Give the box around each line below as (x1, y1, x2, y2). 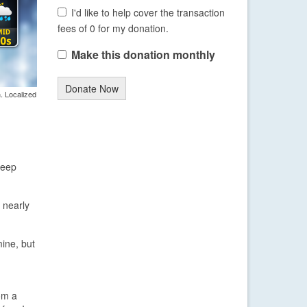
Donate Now (64, 82, 119, 96)
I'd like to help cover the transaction (71, 5, 225, 20)
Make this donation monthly (71, 47, 215, 63)
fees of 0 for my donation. (57, 21, 169, 36)
